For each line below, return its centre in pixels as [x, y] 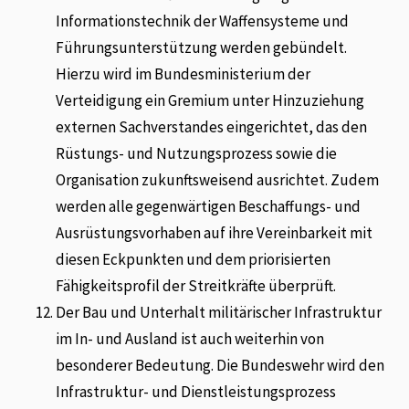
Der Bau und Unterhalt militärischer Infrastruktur [219, 312]
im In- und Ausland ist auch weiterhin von [190, 338]
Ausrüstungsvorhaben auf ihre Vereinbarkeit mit [215, 232]
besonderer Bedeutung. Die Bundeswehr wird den [220, 365]
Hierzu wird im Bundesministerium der [184, 73]
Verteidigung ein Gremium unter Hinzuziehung [210, 100]
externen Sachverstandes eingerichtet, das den [212, 126]
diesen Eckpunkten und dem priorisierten [194, 259]
